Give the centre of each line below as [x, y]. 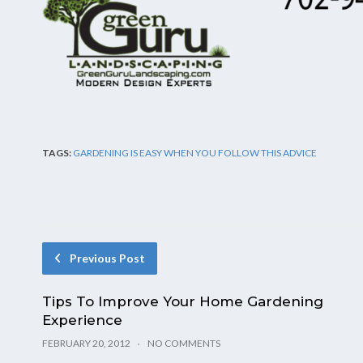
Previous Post [107, 258]
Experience [82, 320]
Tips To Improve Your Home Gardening [183, 301]
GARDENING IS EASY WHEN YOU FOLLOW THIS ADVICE [195, 152]
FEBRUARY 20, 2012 [86, 343]
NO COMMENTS [184, 343]
